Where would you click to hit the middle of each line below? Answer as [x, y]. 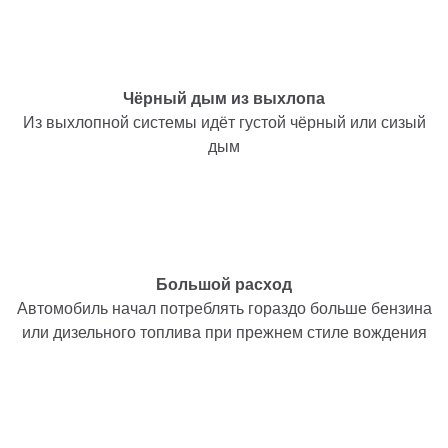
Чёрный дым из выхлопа [224, 98]
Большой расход [224, 284]
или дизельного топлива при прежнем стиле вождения [224, 332]
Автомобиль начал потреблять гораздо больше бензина [224, 308]
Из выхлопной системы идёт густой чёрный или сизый [224, 122]
